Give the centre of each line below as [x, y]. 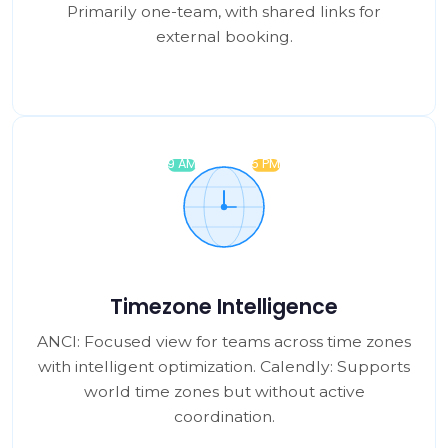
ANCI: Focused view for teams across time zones [224, 341]
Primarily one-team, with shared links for [224, 12]
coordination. [224, 416]
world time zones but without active [224, 391]
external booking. [224, 37]
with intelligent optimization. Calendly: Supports [224, 366]
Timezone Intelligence [224, 306]
